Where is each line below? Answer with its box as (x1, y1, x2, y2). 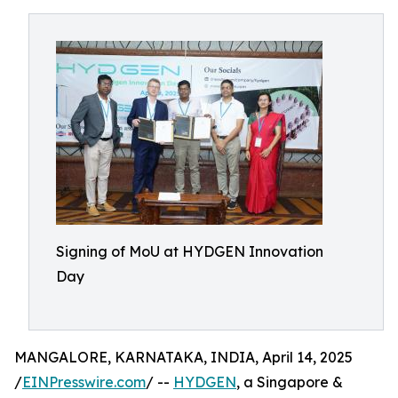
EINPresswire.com (22, 373, 146, 391)
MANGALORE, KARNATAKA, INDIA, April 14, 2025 (14, 348, 353, 366)
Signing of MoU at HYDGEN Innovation (56, 243, 323, 260)
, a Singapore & (236, 373, 343, 391)
